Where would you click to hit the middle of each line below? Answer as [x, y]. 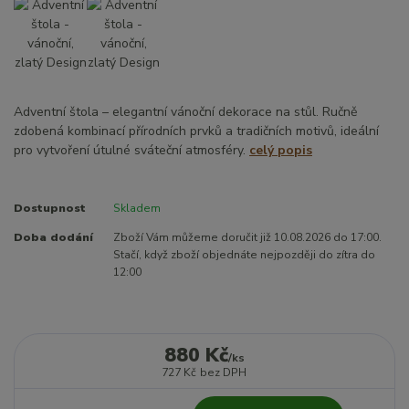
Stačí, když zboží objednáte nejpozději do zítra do [244, 254]
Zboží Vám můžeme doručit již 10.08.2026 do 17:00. [247, 237]
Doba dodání [53, 237]
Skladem [136, 208]
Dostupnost [50, 208]
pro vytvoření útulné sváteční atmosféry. [131, 150]
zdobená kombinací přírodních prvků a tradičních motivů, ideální [196, 131]
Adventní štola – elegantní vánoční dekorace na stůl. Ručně [185, 111]
